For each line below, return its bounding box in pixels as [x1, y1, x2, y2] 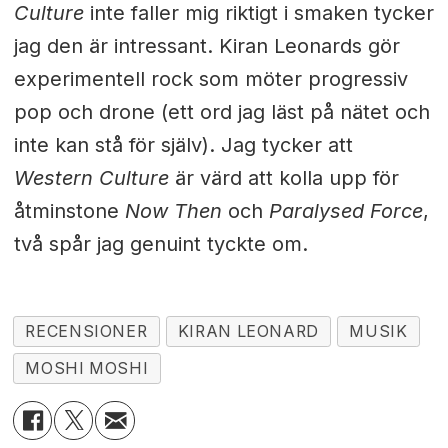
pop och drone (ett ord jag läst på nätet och [13, 100, 430, 125]
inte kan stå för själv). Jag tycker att [13, 133, 353, 158]
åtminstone [13, 199, 125, 224]
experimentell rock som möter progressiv [13, 67, 408, 92]
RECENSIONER [25, 322, 148, 342]
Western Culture [13, 166, 169, 191]
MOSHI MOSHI [25, 359, 149, 379]
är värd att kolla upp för [168, 166, 399, 191]
